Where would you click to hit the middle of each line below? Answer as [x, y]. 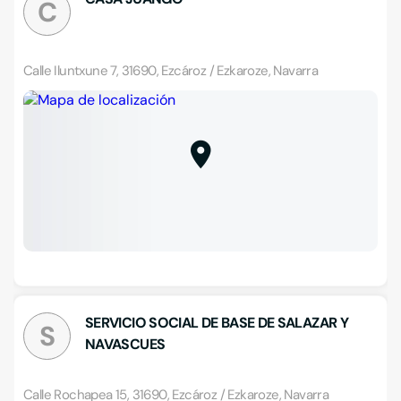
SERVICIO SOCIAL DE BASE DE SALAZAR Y [217, 323]
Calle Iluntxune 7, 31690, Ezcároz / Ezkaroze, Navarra [171, 71]
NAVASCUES [125, 344]
